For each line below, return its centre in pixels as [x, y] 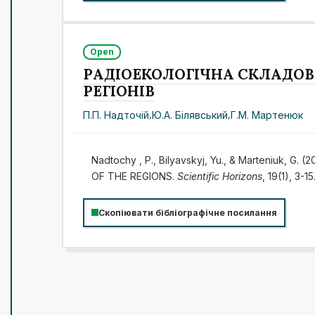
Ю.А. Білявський [190, 115]
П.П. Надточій [116, 115]
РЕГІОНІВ [119, 91]
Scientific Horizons [219, 176]
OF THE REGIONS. [134, 176]
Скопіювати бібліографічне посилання [188, 212]
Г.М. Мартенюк [267, 115]
